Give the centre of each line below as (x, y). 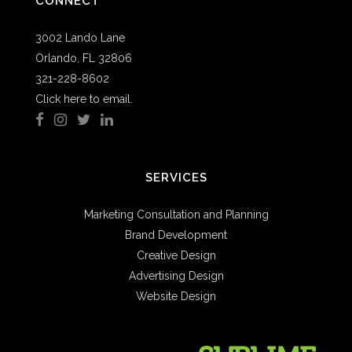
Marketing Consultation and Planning (176, 214)
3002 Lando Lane (80, 38)
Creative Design (176, 255)
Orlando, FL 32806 (84, 58)
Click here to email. (84, 99)
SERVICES (176, 178)
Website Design (176, 296)
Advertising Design (176, 276)
